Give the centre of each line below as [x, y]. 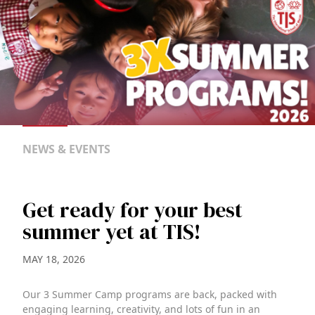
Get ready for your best [133, 210]
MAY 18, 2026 [54, 259]
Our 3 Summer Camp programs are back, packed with [150, 294]
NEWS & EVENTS [66, 149]
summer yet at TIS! [112, 231]
